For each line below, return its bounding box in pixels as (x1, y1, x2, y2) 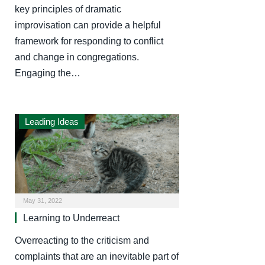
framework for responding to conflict (15, 35, 163, 46)
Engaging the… (15, 67, 80, 78)
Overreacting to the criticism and (15, 235, 149, 246)
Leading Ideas (25, 116, 79, 127)
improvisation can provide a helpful (15, 20, 161, 30)
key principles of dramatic (15, 4, 121, 14)
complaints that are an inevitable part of (15, 251, 179, 262)
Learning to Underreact (23, 213, 119, 224)
